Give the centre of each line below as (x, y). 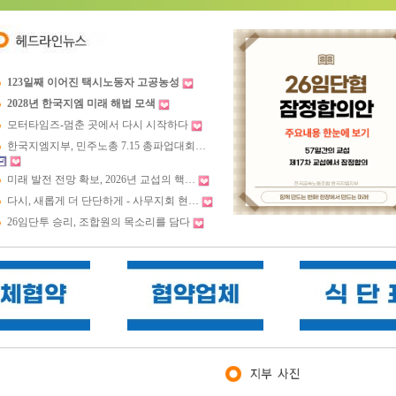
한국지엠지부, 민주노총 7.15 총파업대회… (107, 146)
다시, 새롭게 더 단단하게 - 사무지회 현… (103, 201)
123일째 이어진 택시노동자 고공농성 (93, 82)
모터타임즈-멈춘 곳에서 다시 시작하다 (98, 125)
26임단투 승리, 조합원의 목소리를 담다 (99, 222)
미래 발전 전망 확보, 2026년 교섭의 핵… (101, 179)
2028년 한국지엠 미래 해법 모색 (81, 103)
